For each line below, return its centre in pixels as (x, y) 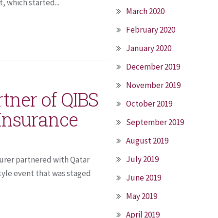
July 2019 (142, 159)
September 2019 (155, 122)
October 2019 (149, 104)
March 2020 (145, 11)
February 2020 (151, 30)
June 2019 (144, 178)
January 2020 (149, 48)
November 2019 (153, 85)
